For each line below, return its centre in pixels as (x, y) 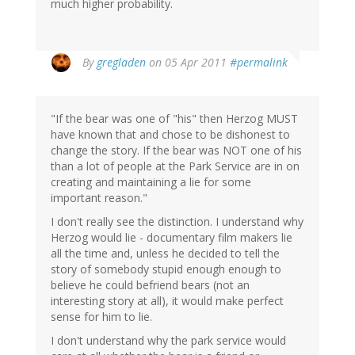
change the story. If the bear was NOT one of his (176, 151)
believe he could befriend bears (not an (150, 285)
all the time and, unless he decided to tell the (165, 254)
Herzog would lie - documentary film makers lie (172, 238)
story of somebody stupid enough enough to (166, 269)
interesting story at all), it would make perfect (167, 301)
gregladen (121, 63)
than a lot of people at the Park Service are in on (175, 166)
